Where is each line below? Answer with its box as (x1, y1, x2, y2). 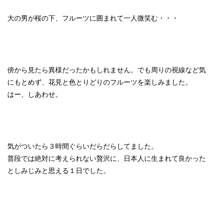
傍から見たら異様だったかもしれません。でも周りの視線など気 (7, 66, 206, 74)
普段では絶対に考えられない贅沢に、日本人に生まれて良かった (7, 154, 206, 162)
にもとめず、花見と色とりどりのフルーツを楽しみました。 (7, 78, 192, 86)
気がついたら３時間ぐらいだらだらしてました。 (7, 142, 158, 150)
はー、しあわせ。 (7, 90, 62, 98)
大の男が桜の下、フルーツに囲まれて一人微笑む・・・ (7, 14, 178, 22)
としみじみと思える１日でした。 (7, 167, 110, 175)
